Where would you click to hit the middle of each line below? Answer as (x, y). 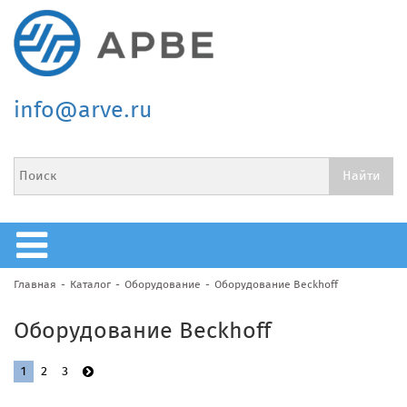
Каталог (90, 284)
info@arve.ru (83, 109)
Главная (35, 284)
